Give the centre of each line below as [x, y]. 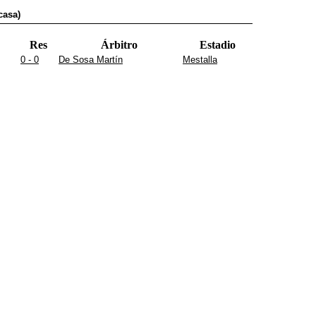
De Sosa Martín [91, 60]
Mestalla [200, 60]
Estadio [217, 45]
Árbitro [119, 45]
